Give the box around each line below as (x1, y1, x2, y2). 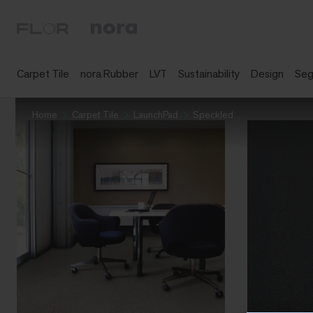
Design (251, 66, 284, 81)
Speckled (193, 108, 233, 121)
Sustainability (178, 66, 240, 81)
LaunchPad (133, 108, 178, 121)
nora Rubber (80, 66, 138, 81)
